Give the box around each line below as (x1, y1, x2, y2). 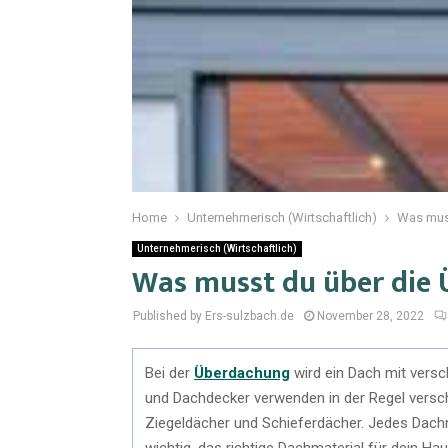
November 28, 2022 (317, 309, 424, 323)
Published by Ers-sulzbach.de (133, 309, 294, 323)
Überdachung (194, 363, 290, 382)
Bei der (145, 363, 194, 382)
